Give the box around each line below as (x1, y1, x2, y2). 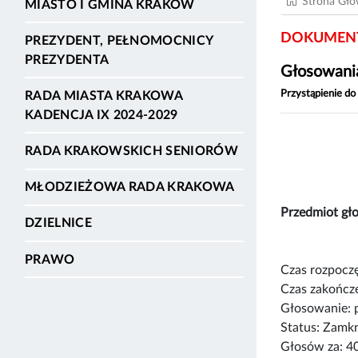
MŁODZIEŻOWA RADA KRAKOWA (25, 181, 235, 194)
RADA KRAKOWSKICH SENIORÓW (25, 145, 238, 158)
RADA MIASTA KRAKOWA (25, 89, 183, 102)
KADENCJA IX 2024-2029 (25, 108, 178, 121)
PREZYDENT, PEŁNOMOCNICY (25, 34, 213, 47)
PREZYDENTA (25, 53, 109, 66)
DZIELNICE (25, 217, 92, 230)
